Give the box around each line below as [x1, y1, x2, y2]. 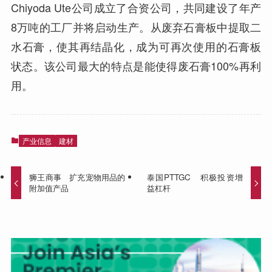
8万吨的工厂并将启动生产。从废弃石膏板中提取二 [10, 19, 262, 35]
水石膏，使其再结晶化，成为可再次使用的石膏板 [10, 38, 262, 55]
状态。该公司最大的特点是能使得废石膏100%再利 [10, 58, 262, 74]
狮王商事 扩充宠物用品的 [29, 171, 126, 183]
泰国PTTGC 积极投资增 [146, 171, 243, 183]
